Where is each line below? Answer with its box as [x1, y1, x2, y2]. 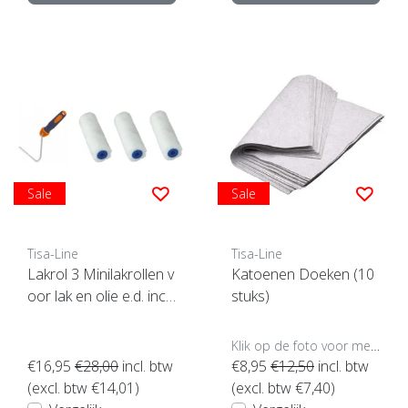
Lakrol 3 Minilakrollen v [27, 263, 174, 284]
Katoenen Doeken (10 [231, 263, 374, 284]
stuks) [231, 285, 270, 306]
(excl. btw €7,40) [231, 377, 335, 398]
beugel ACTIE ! [27, 307, 119, 328]
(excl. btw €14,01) [27, 377, 139, 398]
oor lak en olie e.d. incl [27, 285, 168, 306]
